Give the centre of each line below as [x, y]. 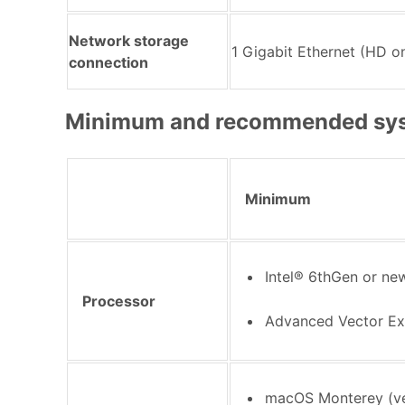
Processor [119, 301]
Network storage [129, 40]
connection [108, 62]
